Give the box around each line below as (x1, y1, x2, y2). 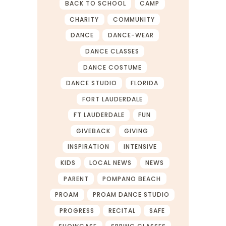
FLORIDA (131, 79, 159, 88)
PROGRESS (60, 206, 95, 215)
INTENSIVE (123, 142, 157, 151)
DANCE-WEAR (107, 31, 154, 40)
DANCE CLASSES (85, 47, 139, 55)
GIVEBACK (76, 126, 110, 135)
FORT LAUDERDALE (82, 94, 143, 103)
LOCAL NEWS (89, 158, 132, 167)
